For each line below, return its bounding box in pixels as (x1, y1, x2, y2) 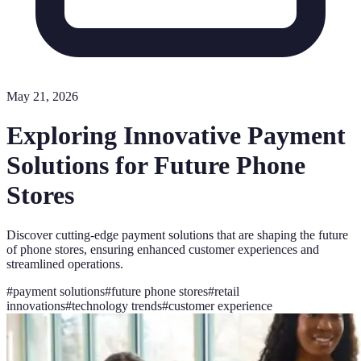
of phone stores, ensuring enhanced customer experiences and (6, 242, 319, 256)
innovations (6, 298, 65, 313)
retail (214, 284, 239, 298)
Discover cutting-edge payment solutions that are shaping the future (6, 227, 348, 242)
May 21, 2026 (6, 89, 78, 103)
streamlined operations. (6, 256, 123, 271)
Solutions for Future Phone (6, 151, 305, 180)
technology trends (72, 298, 162, 313)
